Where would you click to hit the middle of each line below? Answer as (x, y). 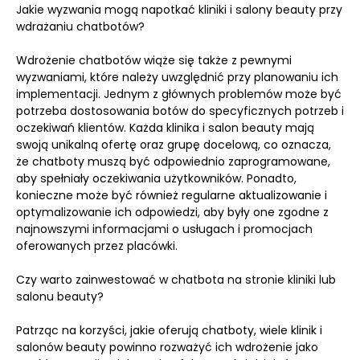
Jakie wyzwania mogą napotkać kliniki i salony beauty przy (179, 10)
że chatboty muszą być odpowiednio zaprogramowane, (173, 162)
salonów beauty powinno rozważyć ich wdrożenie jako (167, 347)
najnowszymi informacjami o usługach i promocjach (164, 229)
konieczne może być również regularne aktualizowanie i (172, 195)
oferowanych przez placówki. (97, 246)
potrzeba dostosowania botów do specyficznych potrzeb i (180, 111)
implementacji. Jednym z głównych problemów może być (179, 94)
